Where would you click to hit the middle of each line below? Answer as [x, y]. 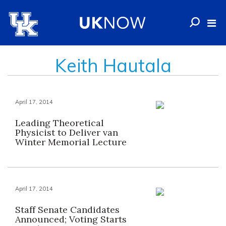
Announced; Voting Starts [71, 219]
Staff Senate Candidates [67, 210]
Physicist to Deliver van [67, 132]
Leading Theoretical [60, 123]
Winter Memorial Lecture [71, 142]
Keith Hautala [113, 65]
